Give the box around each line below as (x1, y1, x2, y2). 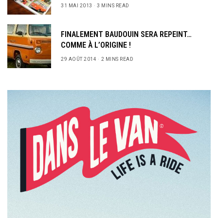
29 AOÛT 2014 (61, 56, 96, 62)
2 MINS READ (101, 56, 133, 62)
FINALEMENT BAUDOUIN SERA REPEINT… (61, 30, 192, 39)
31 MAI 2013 (61, 3, 92, 9)
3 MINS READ (97, 3, 129, 9)
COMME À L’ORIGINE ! (61, 40, 131, 50)
